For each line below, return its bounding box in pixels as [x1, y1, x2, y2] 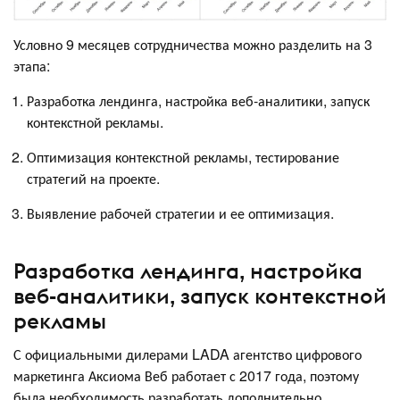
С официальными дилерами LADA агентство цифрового [13, 343, 362, 364]
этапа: [13, 55, 54, 77]
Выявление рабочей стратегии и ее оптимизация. [27, 203, 334, 224]
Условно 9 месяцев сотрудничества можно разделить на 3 [13, 34, 372, 55]
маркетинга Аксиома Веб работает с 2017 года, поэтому [13, 364, 359, 386]
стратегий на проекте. [27, 168, 163, 189]
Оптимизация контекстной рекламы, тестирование [27, 146, 339, 168]
